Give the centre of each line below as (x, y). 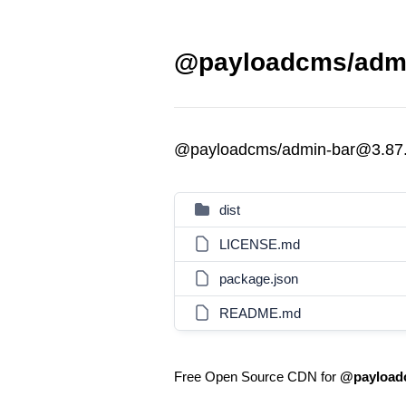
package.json (259, 279)
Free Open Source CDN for (257, 377)
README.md (260, 313)
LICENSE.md (260, 244)
